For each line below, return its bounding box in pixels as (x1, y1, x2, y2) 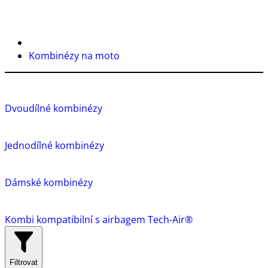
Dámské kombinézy (5, 175, 93, 189)
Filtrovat (10, 257, 38, 267)
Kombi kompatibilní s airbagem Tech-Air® (5, 212, 193, 226)
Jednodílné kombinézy (5, 138, 104, 152)
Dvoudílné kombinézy (5, 101, 102, 115)
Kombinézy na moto (29, 48, 120, 62)
